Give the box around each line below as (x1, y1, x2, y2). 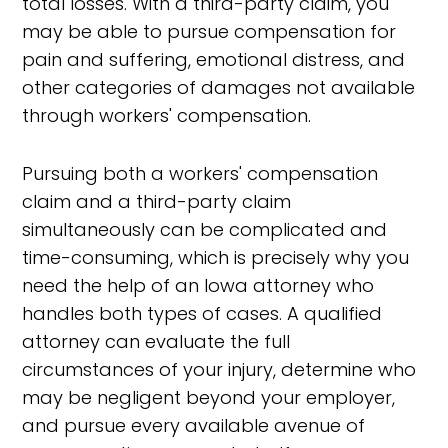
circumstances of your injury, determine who (22, 357, 417, 382)
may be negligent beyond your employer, (22, 385, 396, 410)
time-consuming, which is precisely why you (22, 245, 410, 270)
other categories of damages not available (22, 75, 416, 100)
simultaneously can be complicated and (22, 217, 388, 242)
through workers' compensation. (22, 103, 312, 128)
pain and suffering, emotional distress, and (22, 47, 406, 72)
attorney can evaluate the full (22, 329, 291, 354)
